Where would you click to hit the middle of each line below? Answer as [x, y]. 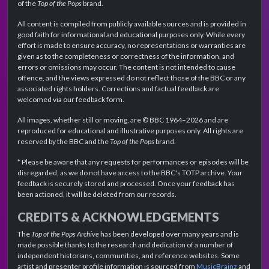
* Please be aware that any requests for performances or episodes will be [133, 162]
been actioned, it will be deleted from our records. [97, 195]
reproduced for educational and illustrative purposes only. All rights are [130, 131]
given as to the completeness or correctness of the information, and [126, 56]
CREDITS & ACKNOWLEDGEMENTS [118, 217]
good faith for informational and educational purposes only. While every [131, 35]
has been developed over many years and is [169, 234]
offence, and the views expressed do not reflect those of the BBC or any [131, 78]
